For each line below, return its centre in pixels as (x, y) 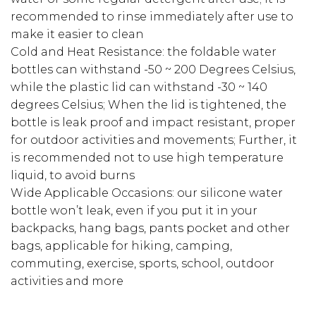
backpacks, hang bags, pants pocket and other (150, 228)
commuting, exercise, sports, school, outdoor (142, 263)
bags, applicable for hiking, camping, (121, 245)
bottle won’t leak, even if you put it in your (134, 210)
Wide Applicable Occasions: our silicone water (147, 193)
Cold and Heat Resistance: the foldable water (144, 51)
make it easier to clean (77, 34)
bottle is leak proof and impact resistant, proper (153, 122)
